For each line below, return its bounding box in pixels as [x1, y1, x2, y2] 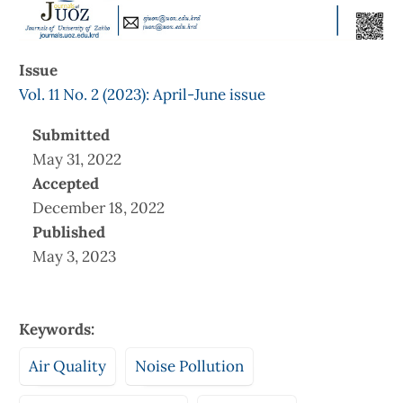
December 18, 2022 [32, 197, 165, 218]
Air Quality [29, 355, 106, 376]
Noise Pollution [135, 355, 244, 376]
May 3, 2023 [32, 246, 116, 266]
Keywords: [19, 318, 94, 339]
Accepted [32, 173, 99, 193]
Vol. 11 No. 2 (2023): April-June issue [19, 84, 265, 104]
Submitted [32, 124, 110, 145]
